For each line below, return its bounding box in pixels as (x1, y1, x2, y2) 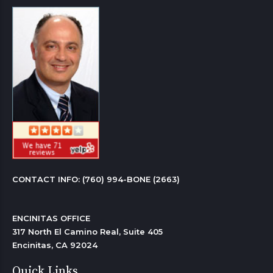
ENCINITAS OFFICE (12, 213, 90, 224)
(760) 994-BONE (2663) (82, 174, 180, 185)
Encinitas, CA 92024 (12, 240, 100, 250)
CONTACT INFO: (12, 174, 82, 185)
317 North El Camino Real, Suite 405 (12, 227, 163, 237)
